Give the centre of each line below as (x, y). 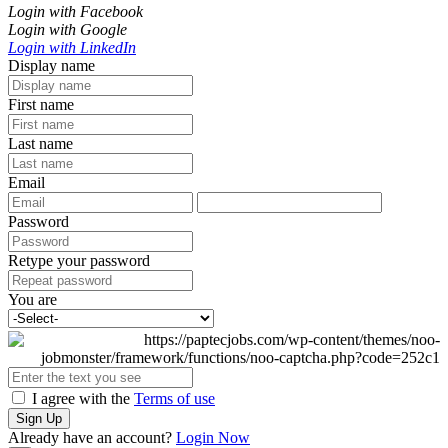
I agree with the (81, 399)
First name (41, 105)
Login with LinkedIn (72, 48)
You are (32, 300)
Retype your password (79, 261)
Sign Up (39, 419)
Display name (51, 66)
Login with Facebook (75, 12)
